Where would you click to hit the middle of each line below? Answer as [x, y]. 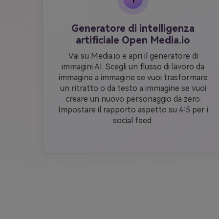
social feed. [133, 120]
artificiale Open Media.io [133, 40]
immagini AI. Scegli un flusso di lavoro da [133, 67]
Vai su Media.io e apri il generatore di [133, 56]
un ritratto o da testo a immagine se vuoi [133, 88]
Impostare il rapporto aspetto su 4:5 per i [133, 110]
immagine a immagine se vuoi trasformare [133, 77]
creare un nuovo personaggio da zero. [133, 99]
